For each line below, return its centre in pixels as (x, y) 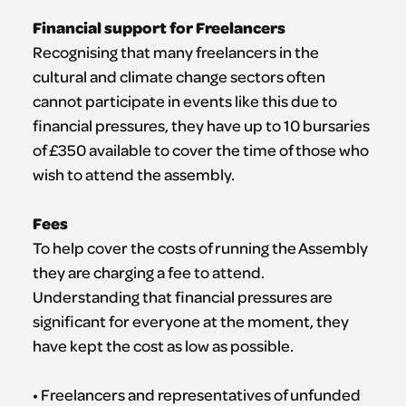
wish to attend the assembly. (133, 174)
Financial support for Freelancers (159, 28)
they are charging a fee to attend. (148, 272)
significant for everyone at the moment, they (190, 321)
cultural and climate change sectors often (179, 77)
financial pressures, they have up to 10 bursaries (201, 126)
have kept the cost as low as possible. (163, 346)
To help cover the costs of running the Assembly (200, 248)
